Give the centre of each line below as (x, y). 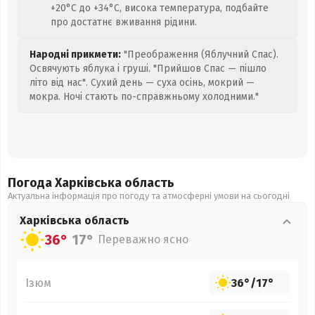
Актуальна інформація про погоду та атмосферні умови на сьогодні (149, 196)
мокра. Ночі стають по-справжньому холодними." (144, 97)
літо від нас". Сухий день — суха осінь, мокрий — (142, 83)
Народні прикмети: (75, 54)
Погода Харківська (66, 183)
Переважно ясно (143, 239)
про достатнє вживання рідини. (124, 22)
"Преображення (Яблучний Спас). (200, 54)
